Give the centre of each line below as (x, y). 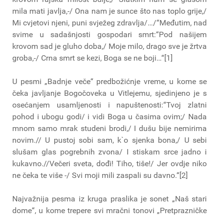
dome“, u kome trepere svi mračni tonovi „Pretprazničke (109, 210)
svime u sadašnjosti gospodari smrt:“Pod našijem (109, 34)
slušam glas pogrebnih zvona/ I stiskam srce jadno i (109, 152)
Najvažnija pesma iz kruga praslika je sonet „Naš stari (109, 198)
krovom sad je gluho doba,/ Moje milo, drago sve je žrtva (109, 46)
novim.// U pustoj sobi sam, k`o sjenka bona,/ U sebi (109, 140)
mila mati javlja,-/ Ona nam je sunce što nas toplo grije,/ (109, 11)
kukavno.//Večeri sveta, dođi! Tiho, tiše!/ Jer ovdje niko (109, 163)
